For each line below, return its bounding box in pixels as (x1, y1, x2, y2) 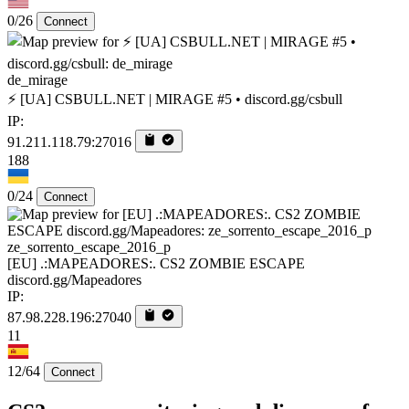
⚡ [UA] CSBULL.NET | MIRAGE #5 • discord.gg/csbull (7, 90, 342, 107)
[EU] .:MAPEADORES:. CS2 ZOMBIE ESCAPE (7, 255, 305, 271)
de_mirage (7, 71, 68, 88)
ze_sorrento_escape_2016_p (7, 238, 171, 255)
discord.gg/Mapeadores (7, 271, 142, 288)
